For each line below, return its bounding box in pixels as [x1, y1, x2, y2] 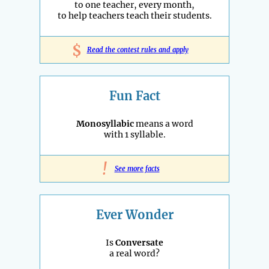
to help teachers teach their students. [57, 10, 212, 21]
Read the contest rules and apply [86, 45, 189, 54]
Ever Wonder [95, 207, 174, 222]
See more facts [114, 164, 160, 173]
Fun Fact [109, 88, 160, 103]
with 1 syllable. [103, 128, 166, 140]
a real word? [109, 247, 160, 259]
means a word [133, 118, 193, 129]
